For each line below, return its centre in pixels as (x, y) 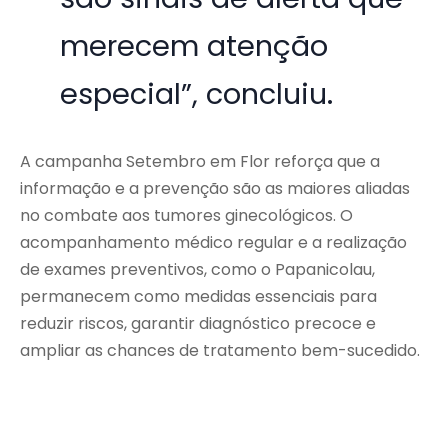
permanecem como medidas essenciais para (198, 297)
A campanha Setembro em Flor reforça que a (200, 162)
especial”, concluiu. (197, 94)
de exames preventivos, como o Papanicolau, (197, 270)
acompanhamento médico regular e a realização (213, 243)
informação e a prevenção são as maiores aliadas (215, 189)
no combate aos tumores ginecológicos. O (186, 216)
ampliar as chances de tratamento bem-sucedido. (220, 351)
